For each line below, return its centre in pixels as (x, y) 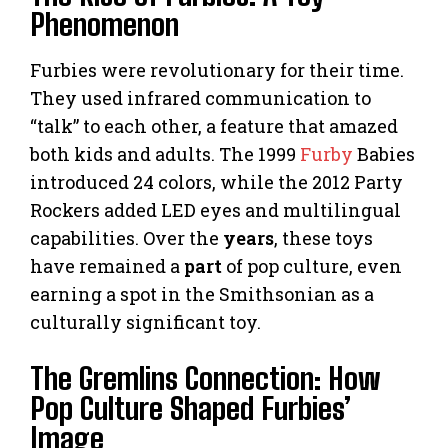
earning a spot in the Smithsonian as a (202, 293)
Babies (384, 153)
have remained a (107, 265)
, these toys (323, 237)
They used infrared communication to (200, 97)
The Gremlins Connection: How (205, 377)
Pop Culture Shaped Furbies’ (190, 407)
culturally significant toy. (145, 321)
